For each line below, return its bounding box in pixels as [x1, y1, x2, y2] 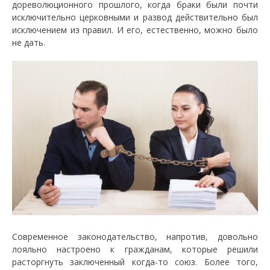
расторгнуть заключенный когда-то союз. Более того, [12, 256, 258, 268]
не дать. [12, 37, 45, 48]
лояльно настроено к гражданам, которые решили [12, 243, 258, 255]
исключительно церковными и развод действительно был [12, 11, 258, 23]
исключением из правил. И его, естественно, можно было [12, 24, 258, 36]
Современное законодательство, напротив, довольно [12, 230, 258, 242]
